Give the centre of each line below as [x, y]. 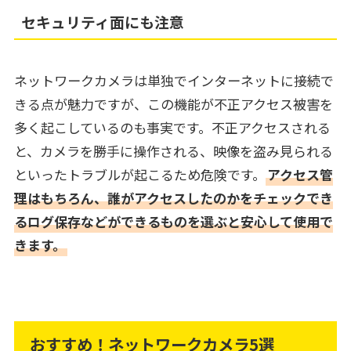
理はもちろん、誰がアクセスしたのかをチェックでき [173, 198]
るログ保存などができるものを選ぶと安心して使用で [173, 222]
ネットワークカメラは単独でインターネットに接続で [174, 81]
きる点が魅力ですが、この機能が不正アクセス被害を [173, 104]
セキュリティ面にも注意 [103, 22]
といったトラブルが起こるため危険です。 [139, 175]
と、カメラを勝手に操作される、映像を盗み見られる [173, 151]
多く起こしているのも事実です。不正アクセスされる [172, 128]
